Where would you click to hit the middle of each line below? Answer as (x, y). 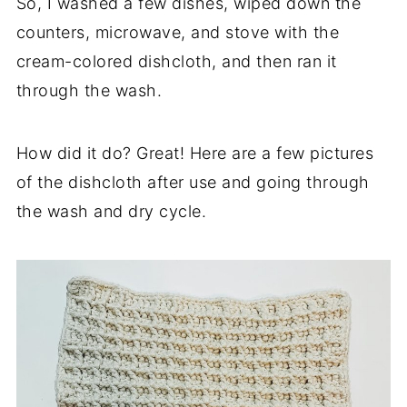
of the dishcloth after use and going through (193, 183)
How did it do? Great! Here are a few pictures (195, 154)
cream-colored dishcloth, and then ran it (176, 62)
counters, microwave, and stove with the (178, 33)
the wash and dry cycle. (111, 212)
